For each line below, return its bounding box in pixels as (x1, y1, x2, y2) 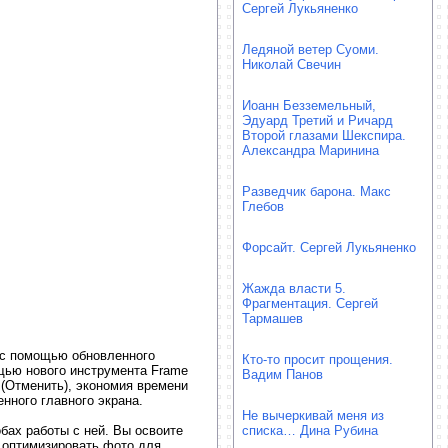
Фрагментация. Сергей (242, 296, 378, 311)
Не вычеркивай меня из (242, 408, 384, 423)
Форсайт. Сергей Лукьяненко (242, 240, 416, 255)
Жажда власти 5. (242, 281, 346, 296)
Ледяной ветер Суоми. (242, 42, 379, 57)
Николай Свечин (242, 57, 341, 72)
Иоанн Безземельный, (242, 98, 376, 113)
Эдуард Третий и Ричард (242, 113, 393, 128)
